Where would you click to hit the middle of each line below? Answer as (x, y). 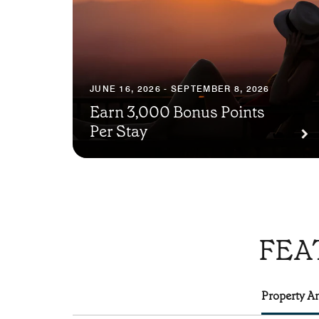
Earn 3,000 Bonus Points (177, 113)
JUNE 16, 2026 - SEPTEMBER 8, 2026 (180, 89)
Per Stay (119, 132)
